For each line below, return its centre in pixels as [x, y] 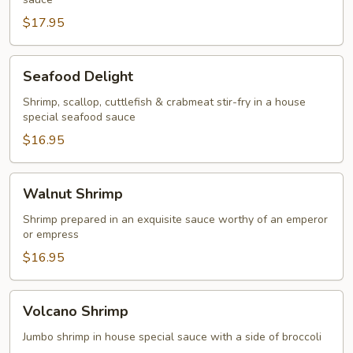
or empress [51, 234]
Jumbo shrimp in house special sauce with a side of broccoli [172, 337]
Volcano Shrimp [76, 311]
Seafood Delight [78, 76]
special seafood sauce [79, 117]
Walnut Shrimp [73, 194]
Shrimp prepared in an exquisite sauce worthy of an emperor [175, 219]
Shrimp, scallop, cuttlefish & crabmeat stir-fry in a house [164, 102]
